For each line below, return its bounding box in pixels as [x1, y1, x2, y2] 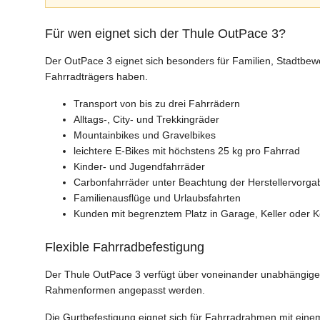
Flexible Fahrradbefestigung [45, 240, 204, 255]
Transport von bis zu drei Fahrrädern [74, 98, 240, 110]
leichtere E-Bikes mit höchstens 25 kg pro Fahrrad [74, 145, 300, 157]
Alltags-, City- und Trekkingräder [74, 114, 219, 126]
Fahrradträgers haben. [45, 71, 148, 83]
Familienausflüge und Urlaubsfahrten [74, 192, 241, 204]
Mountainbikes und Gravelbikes [74, 129, 216, 141]
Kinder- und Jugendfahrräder [74, 161, 205, 173]
